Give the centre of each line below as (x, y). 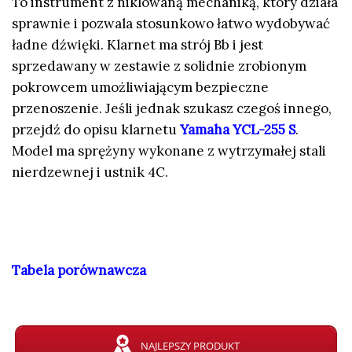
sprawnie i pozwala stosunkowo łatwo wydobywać (171, 24)
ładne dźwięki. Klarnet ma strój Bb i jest (137, 45)
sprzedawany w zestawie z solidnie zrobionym (159, 66)
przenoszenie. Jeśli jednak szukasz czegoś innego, (172, 109)
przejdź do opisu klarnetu (96, 130)
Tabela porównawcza (79, 270)
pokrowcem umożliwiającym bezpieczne (140, 88)
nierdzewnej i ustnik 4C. (90, 172)
